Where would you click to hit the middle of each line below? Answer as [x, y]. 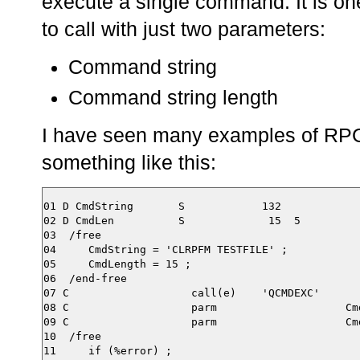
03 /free [72, 235]
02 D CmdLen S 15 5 [172, 221]
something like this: [129, 162]
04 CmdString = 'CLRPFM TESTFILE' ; [166, 250]
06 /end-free [85, 279]
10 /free [72, 337]
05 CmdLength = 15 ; [117, 264]
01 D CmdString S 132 [162, 207]
